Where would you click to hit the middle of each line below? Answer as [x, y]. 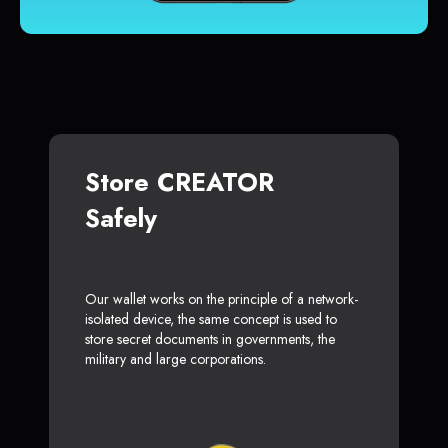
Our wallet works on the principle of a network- [221, 299]
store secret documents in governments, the [210, 339]
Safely [121, 218]
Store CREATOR [179, 182]
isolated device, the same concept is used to [211, 319]
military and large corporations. [175, 359]
